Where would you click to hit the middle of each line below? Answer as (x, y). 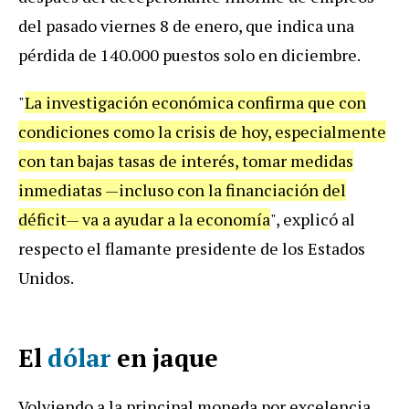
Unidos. (46, 277)
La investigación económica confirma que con (195, 102)
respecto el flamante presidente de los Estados (192, 248)
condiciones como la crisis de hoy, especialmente (202, 131)
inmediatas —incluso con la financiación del (182, 189)
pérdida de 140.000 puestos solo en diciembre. (189, 54)
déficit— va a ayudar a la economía (144, 219)
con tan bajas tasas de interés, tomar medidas (186, 160)
